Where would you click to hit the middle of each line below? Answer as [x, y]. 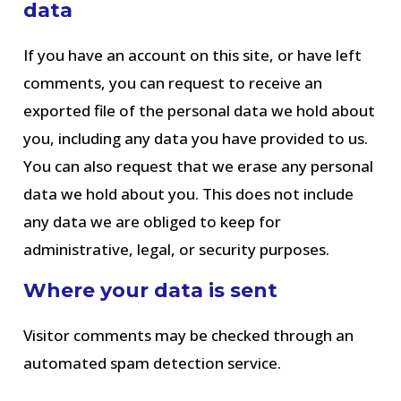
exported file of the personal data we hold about [200, 111]
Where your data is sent [151, 290]
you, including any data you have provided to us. [196, 138]
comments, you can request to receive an [173, 83]
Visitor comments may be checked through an [189, 335]
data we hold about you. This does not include [189, 194]
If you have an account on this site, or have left [193, 55]
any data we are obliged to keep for [153, 222]
